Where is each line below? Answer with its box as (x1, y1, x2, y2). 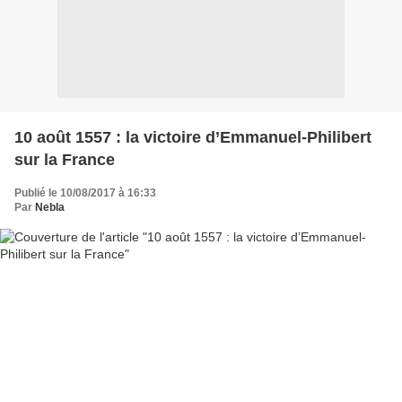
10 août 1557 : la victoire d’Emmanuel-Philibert (14, 128, 371, 146)
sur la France (14, 151, 115, 169)
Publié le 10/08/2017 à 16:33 (14, 187, 156, 199)
